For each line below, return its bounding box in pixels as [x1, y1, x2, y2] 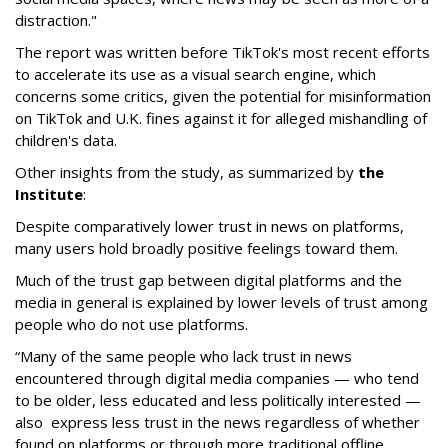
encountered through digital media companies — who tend [15, 368, 419, 389]
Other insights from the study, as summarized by [15, 162, 358, 183]
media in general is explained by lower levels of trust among [15, 292, 428, 313]
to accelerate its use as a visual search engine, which [15, 64, 376, 85]
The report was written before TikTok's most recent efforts [15, 42, 430, 63]
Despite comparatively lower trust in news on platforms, [15, 216, 404, 237]
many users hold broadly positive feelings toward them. [15, 238, 398, 259]
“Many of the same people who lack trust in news [15, 346, 352, 367]
